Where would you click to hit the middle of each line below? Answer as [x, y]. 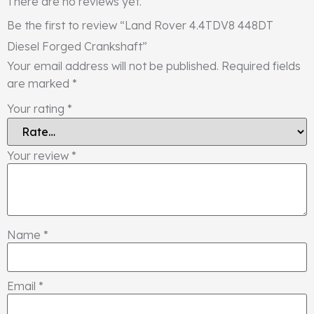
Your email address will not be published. [113, 66]
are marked [40, 83]
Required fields [261, 66]
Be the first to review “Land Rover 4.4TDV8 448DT [140, 25]
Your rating [37, 108]
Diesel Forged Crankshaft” [77, 46]
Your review [39, 155]
